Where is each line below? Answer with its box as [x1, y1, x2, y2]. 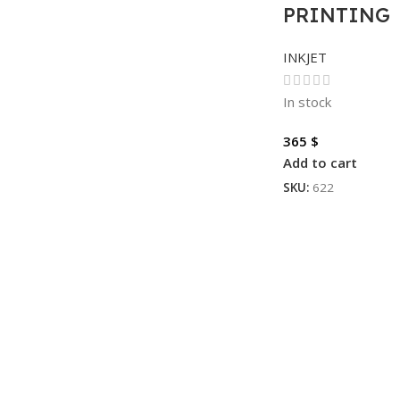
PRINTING [282, 3, 390, 28]
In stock [282, 92, 331, 111]
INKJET [282, 48, 327, 66]
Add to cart [282, 153, 357, 171]
